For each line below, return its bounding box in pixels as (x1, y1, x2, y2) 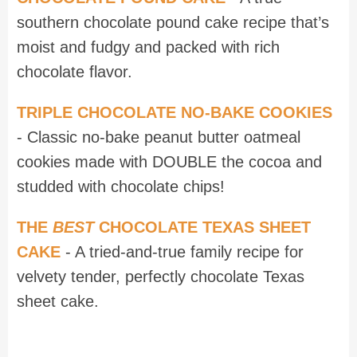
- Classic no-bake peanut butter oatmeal (17, 127, 300, 146)
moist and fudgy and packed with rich (17, 38, 280, 57)
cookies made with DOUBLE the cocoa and (17, 152, 322, 171)
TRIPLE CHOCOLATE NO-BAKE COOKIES (17, 103, 332, 121)
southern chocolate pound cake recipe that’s (17, 14, 329, 32)
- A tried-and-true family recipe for (61, 242, 304, 261)
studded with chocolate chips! (17, 177, 229, 195)
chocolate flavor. (17, 63, 137, 81)
